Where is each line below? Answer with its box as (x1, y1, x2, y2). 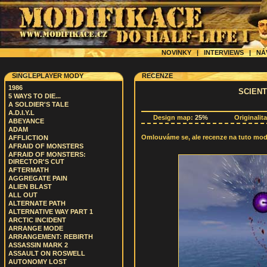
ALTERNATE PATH (8, 200, 66, 207)
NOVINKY (156, 49, 197, 56)
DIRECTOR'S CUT (8, 158, 64, 165)
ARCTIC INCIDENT (8, 216, 66, 223)
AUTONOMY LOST (8, 258, 67, 265)
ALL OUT (8, 191, 38, 198)
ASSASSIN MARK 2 (8, 241, 68, 249)
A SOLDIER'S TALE (8, 101, 69, 108)
